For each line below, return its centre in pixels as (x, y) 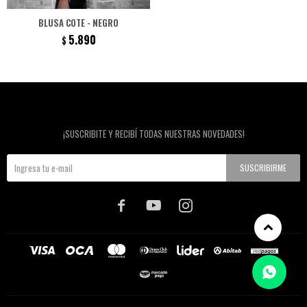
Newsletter (153, 113)
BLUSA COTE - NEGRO (78, 22)
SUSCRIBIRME (263, 167)
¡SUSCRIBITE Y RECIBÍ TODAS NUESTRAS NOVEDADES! (153, 133)
